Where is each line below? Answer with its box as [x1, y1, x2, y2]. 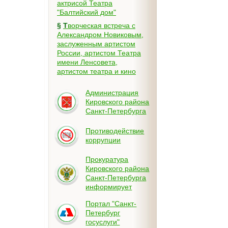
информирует [85, 183, 132, 191]
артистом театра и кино [57, 67, 136, 75]
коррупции [85, 135, 121, 144]
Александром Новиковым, [57, 31, 144, 39]
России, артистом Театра [57, 49, 141, 57]
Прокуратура [85, 155, 129, 164]
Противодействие [85, 126, 145, 135]
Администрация [85, 89, 139, 97]
